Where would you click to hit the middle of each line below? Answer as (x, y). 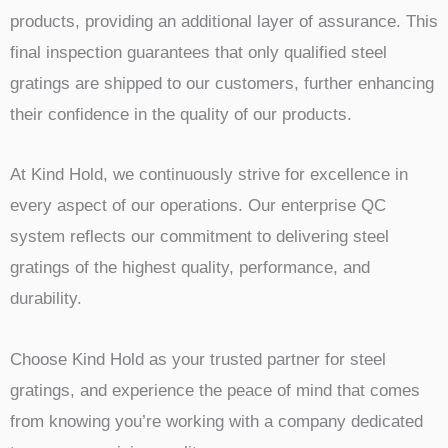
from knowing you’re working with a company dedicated (216, 421)
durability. (46, 299)
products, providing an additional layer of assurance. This (224, 21)
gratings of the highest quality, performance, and (190, 268)
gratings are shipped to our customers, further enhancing (222, 83)
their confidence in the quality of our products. (181, 114)
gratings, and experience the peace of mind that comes (215, 390)
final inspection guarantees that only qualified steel (198, 52)
